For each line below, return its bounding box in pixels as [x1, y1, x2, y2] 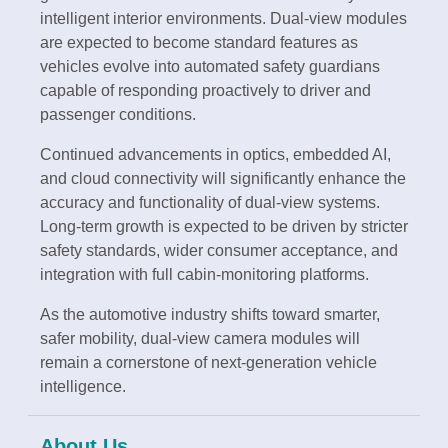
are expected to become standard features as [40, 34, 358, 52]
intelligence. [40, 378, 126, 396]
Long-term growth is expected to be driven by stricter [40, 218, 408, 236]
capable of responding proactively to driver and [40, 82, 371, 100]
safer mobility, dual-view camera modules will [40, 330, 360, 348]
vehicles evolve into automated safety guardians [40, 58, 380, 76]
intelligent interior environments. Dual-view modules [40, 10, 407, 28]
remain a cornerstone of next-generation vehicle [40, 354, 377, 372]
